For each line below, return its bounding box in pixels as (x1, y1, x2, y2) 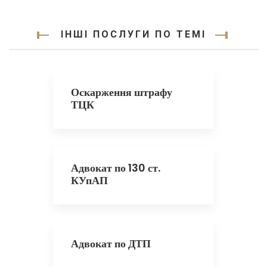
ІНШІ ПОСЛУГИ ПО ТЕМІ (61, 29, 206, 40)
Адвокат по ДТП (71, 236, 151, 251)
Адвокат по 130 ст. (71, 160, 160, 175)
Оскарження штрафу (71, 85, 172, 100)
